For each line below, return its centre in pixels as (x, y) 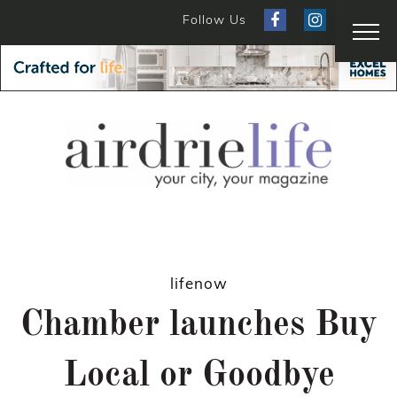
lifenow (198, 284)
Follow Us (214, 19)
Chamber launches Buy (198, 327)
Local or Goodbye (198, 377)
